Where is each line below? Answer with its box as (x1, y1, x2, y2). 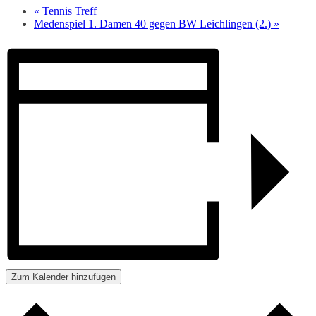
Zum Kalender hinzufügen (11, 272, 116, 283)
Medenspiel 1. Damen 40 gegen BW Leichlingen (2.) (34, 17, 274, 30)
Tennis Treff (39, 4, 97, 17)
